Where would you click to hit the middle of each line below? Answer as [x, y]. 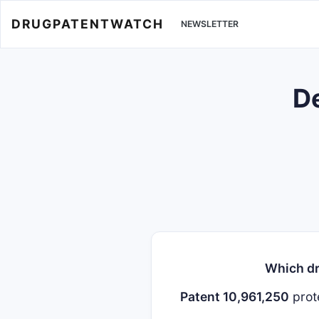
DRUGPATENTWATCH [88, 23]
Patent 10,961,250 [235, 297]
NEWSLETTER [210, 24]
